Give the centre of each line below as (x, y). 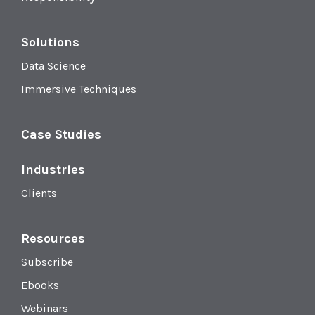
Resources (53, 239)
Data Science (53, 66)
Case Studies (61, 135)
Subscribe (47, 262)
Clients (39, 193)
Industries (53, 170)
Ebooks (40, 285)
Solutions (50, 43)
